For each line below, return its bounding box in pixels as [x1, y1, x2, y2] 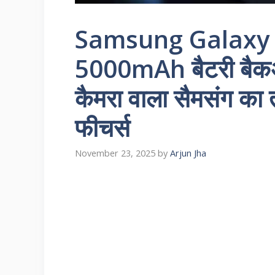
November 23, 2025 [75, 147, 155, 159]
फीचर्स [75, 110, 130, 144]
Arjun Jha [170, 147, 206, 159]
